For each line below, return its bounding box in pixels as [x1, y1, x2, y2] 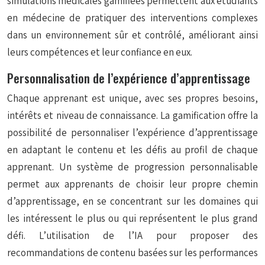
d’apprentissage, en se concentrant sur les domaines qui [7, 195, 258, 208]
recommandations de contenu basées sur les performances [7, 246, 258, 259]
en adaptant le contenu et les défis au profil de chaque [7, 143, 258, 156]
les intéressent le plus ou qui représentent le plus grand [7, 212, 258, 225]
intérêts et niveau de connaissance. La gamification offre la [7, 109, 258, 122]
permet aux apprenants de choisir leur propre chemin [7, 177, 258, 190]
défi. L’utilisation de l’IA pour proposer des [7, 229, 258, 242]
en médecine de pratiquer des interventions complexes [7, 11, 258, 24]
